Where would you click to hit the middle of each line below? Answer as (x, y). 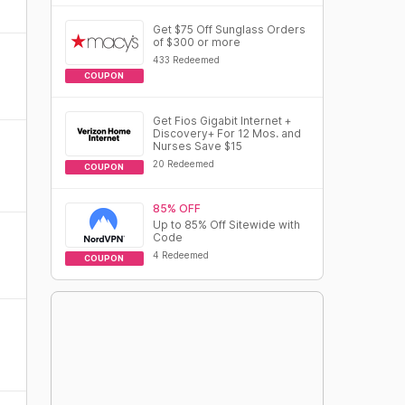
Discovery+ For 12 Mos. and (226, 133)
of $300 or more (196, 42)
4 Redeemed (180, 255)
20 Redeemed (183, 164)
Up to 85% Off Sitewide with (226, 225)
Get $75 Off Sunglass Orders (229, 29)
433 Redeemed (186, 60)
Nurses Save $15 (197, 146)
